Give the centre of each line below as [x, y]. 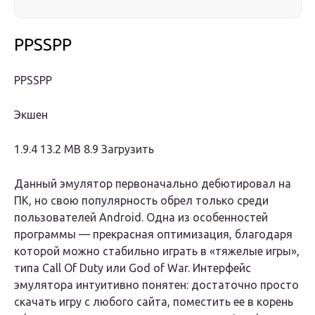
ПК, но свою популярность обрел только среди [141, 201]
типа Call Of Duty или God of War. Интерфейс [133, 268]
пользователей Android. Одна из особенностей [141, 218]
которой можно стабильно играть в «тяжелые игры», [157, 251]
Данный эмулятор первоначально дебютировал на [153, 184]
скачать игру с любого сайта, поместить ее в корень [154, 302]
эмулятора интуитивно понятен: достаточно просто [156, 285]
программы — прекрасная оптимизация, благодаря [153, 234]
